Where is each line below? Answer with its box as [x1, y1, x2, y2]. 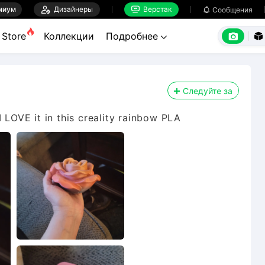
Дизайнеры [50, 4, 93, 14]
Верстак [140, 4, 172, 14]
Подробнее [106, 30, 161, 42]
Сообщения [212, 5, 253, 14]
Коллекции [44, 30, 94, 42]
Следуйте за [183, 85, 232, 96]
